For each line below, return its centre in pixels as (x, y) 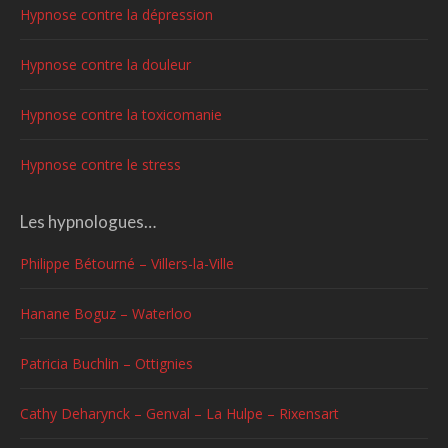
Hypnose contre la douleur (105, 64)
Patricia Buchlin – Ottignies (106, 363)
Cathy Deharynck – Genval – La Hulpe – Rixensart (179, 413)
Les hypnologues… (88, 221)
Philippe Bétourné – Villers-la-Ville (127, 263)
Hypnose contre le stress (100, 164)
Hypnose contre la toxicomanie (121, 114)
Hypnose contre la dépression (116, 14)
